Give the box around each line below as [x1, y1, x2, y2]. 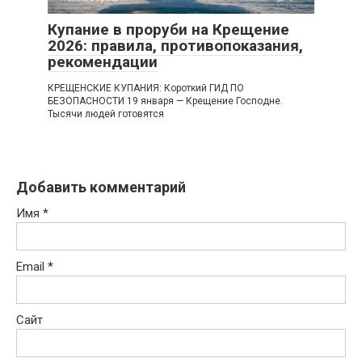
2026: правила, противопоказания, [48, 36, 303, 56]
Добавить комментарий [16, 179, 186, 196]
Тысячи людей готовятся [48, 108, 164, 120]
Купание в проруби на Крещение [48, 20, 289, 40]
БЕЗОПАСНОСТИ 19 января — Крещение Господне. [48, 95, 283, 107]
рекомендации [48, 53, 158, 72]
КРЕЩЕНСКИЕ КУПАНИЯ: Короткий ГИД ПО [48, 82, 244, 95]
